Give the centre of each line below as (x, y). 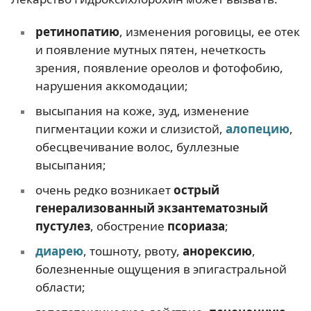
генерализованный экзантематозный (151, 208)
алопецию (257, 128)
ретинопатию (77, 31)
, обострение (128, 226)
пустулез (62, 226)
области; (60, 287)
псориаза (196, 226)
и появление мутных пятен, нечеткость (150, 49)
